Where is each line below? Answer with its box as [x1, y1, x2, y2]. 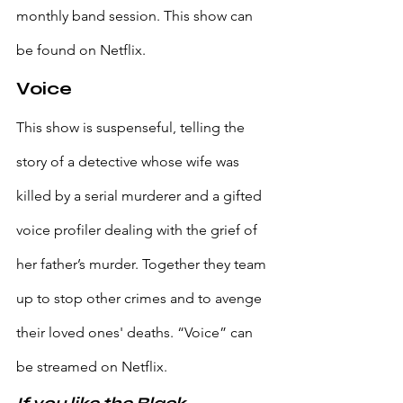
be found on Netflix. [16, 41, 146, 59]
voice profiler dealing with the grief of [16, 221, 261, 239]
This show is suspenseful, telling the [16, 119, 248, 137]
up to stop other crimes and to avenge [16, 290, 265, 308]
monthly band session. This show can [16, 7, 256, 25]
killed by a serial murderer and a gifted [16, 187, 265, 205]
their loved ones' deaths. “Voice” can [16, 324, 256, 342]
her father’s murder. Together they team [16, 255, 270, 273]
